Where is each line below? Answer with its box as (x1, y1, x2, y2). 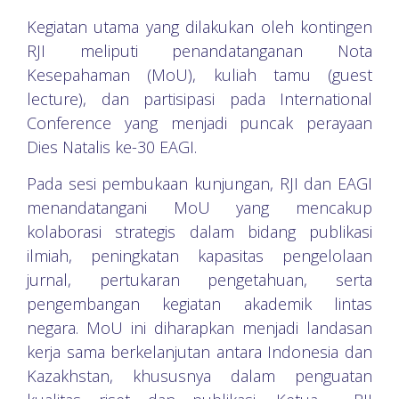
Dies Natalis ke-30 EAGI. (27, 135, 197, 158)
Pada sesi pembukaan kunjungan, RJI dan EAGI (27, 173, 372, 195)
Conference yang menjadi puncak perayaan (27, 111, 372, 134)
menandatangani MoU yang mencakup (27, 197, 372, 219)
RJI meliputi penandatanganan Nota (27, 39, 372, 61)
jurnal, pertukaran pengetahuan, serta (27, 269, 372, 291)
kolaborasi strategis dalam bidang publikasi (27, 221, 372, 243)
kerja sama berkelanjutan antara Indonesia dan (27, 341, 372, 363)
